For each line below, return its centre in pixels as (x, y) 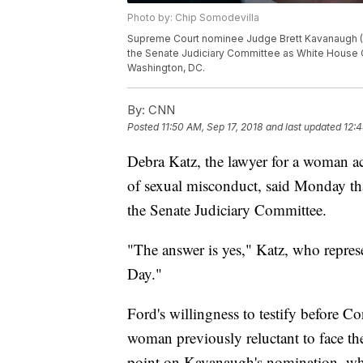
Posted (144, 127)
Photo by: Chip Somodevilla (193, 18)
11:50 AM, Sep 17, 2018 (212, 127)
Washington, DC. (167, 68)
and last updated (303, 127)
